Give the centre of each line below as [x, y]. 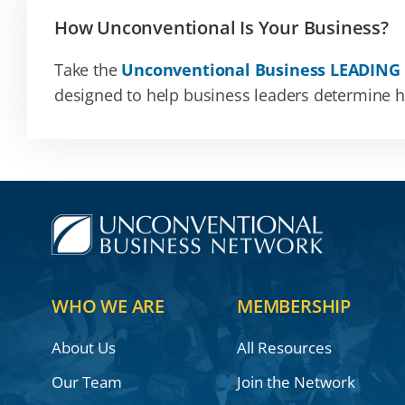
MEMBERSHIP [293, 306]
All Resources [284, 348]
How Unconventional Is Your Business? [221, 27]
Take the [88, 69]
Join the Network [296, 382]
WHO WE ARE [108, 306]
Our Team [86, 382]
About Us [83, 348]
